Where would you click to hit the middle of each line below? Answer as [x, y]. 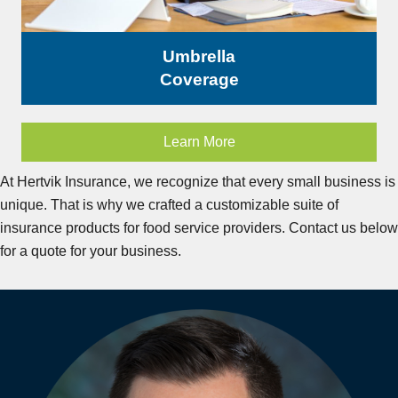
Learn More [199, 141]
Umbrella [199, 56]
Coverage [199, 79]
